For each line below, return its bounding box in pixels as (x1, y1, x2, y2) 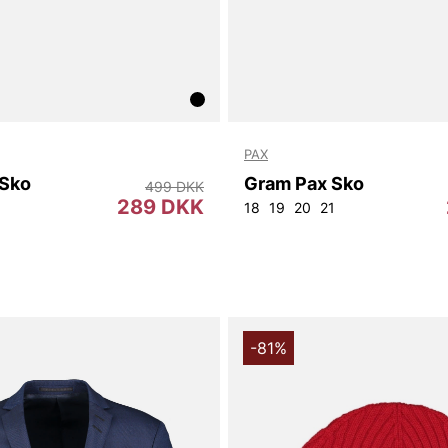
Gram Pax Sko (244, 173, 364, 195)
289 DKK (117, 195, 204, 220)
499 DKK (145, 178, 204, 196)
